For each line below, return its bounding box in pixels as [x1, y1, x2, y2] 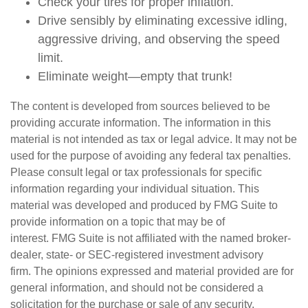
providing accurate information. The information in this [10, 117, 271, 129]
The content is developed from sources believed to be [10, 100, 270, 112]
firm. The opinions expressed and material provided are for [10, 265, 294, 277]
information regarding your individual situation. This [10, 183, 259, 195]
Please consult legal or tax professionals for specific [10, 166, 262, 178]
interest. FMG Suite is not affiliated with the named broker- [10, 232, 291, 244]
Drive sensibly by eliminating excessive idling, [38, 14, 287, 27]
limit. [38, 51, 63, 65]
